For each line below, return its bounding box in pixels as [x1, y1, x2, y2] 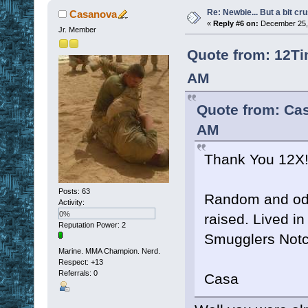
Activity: [58, 198, 85, 207]
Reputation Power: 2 [58, 221, 126, 230]
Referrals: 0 [58, 268, 98, 277]
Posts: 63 [58, 187, 90, 196]
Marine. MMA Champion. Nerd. [58, 246, 160, 255]
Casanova [69, 8, 118, 20]
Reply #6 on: [212, 19, 258, 27]
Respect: [58, 257, 91, 266]
